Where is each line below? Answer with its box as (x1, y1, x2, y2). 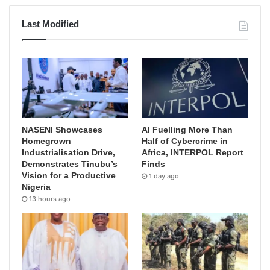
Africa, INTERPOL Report (142, 148, 244, 158)
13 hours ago (29, 195, 71, 204)
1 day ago (149, 172, 180, 181)
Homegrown (22, 136, 71, 146)
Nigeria (22, 182, 51, 192)
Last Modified (22, 19, 79, 30)
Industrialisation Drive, (22, 148, 115, 158)
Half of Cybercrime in (142, 136, 228, 146)
